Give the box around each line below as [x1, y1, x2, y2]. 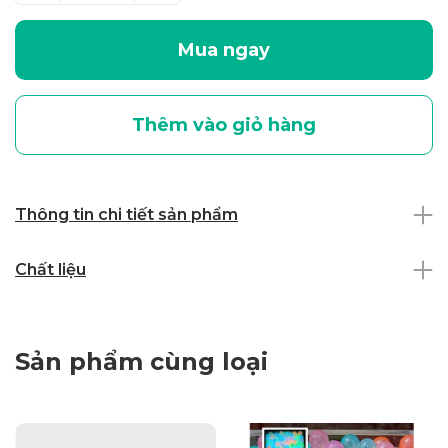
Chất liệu [15, 259, 86, 279]
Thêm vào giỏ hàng [132, 113, 316, 136]
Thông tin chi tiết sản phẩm [15, 204, 238, 224]
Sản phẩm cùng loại [15, 346, 268, 376]
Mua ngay [178, 38, 270, 61]
